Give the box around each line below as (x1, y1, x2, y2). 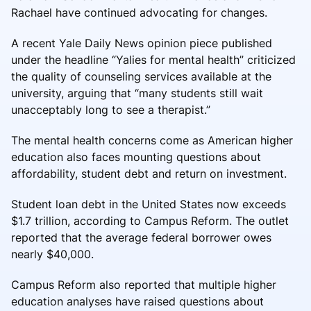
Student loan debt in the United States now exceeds (11, 196, 286, 211)
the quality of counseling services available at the (11, 69, 271, 83)
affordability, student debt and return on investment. (11, 166, 287, 180)
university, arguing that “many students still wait (11, 85, 263, 100)
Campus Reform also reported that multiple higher (11, 277, 276, 292)
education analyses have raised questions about (11, 294, 264, 308)
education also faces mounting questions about (11, 149, 261, 164)
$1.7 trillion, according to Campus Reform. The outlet (11, 213, 289, 228)
